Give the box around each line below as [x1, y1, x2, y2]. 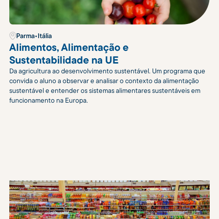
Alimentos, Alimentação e [9, 41, 129, 54]
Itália [38, 31, 52, 41]
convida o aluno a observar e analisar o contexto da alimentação [9, 76, 199, 86]
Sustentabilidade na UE [9, 53, 119, 66]
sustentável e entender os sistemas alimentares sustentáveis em [9, 86, 201, 95]
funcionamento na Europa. [9, 96, 88, 105]
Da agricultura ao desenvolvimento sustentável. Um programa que [9, 66, 206, 76]
